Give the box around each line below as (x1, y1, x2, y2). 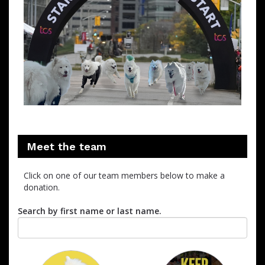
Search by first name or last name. (18, 205, 161, 216)
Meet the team (27, 140, 106, 153)
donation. (24, 181, 60, 193)
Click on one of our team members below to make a (24, 169, 225, 181)
